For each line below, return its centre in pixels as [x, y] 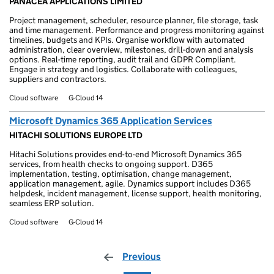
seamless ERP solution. [52, 203]
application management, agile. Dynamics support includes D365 [130, 183]
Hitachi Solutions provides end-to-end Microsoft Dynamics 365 [125, 154]
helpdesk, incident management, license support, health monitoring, [135, 193]
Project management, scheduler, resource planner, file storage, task [134, 20]
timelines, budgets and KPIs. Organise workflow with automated [127, 40]
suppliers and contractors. [58, 79]
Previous [142, 257]
